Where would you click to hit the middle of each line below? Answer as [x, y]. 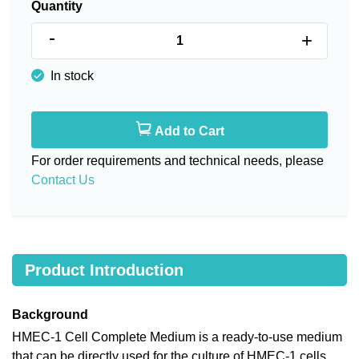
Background [50, 314]
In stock [71, 75]
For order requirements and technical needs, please [177, 160]
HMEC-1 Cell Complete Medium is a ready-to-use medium [177, 337]
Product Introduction [104, 270]
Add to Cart [188, 131]
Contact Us [63, 179]
